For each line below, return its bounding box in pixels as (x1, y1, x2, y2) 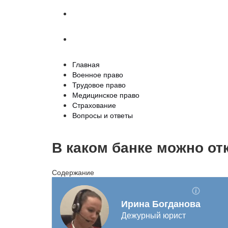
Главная (72, 59, 100, 69)
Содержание (52, 166, 94, 177)
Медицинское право (72, 90, 139, 100)
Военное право (72, 69, 123, 79)
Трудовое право (72, 79, 126, 90)
